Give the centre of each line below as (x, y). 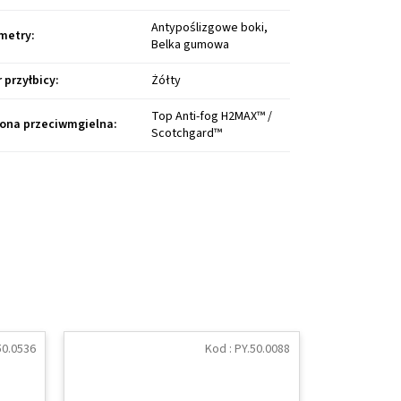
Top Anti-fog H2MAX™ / (212, 117)
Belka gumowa (191, 45)
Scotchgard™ (187, 134)
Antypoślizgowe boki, (210, 28)
